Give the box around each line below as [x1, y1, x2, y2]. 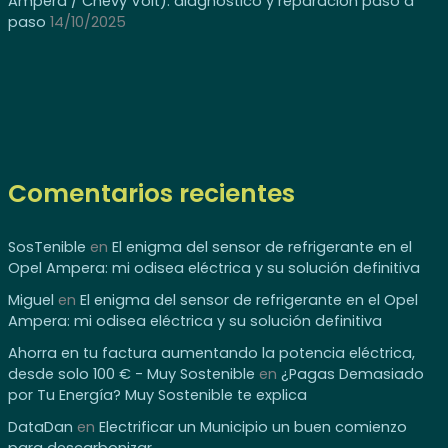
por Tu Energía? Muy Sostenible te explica [7, 384, 307, 405]
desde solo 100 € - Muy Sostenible [7, 363, 255, 384]
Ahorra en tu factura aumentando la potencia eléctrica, [7, 342, 415, 363]
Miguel [7, 289, 54, 310]
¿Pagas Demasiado [280, 363, 424, 384]
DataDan [7, 416, 73, 437]
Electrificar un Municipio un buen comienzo [98, 416, 407, 437]
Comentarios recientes [7, 176, 295, 212]
